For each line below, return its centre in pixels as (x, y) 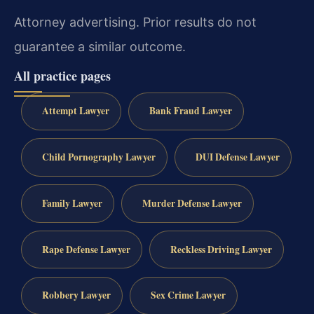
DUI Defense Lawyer (237, 157)
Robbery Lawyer (76, 295)
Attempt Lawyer (75, 111)
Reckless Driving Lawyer (221, 249)
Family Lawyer (72, 203)
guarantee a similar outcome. (100, 47)
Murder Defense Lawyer (192, 203)
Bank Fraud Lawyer (190, 111)
